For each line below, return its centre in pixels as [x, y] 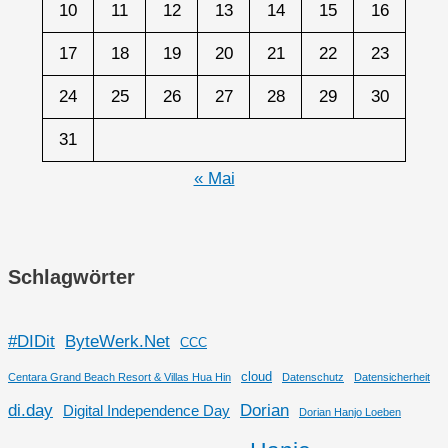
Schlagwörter [71, 276]
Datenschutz [313, 376]
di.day [30, 409]
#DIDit [31, 340]
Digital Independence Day [146, 410]
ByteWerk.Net [117, 340]
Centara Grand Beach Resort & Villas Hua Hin [119, 376]
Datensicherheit [392, 376]
